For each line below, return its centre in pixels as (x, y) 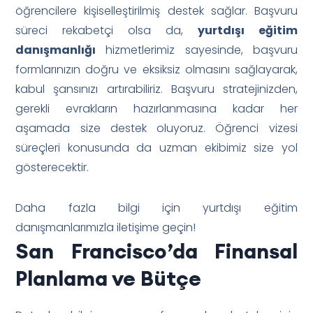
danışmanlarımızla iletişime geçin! (106, 227)
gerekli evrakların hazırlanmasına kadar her (156, 108)
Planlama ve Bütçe (109, 278)
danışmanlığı (56, 50)
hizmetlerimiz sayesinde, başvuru (197, 50)
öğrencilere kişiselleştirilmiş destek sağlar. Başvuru (156, 10)
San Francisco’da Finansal (156, 250)
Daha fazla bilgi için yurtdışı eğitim (156, 208)
